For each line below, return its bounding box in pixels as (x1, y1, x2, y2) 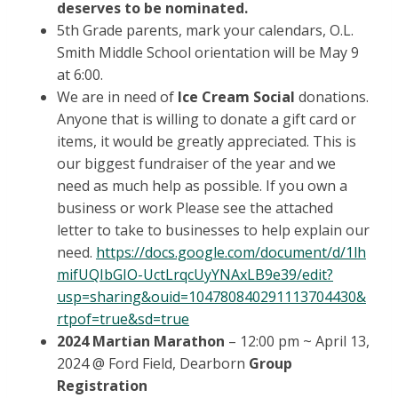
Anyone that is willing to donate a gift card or (57, 109, 356, 130)
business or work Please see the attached (57, 198, 333, 219)
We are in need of (57, 87, 178, 107)
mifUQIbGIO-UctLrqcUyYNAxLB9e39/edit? (57, 265, 333, 285)
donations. (295, 87, 369, 107)
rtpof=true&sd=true (57, 309, 189, 330)
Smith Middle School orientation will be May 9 (57, 43, 359, 63)
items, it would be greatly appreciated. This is (57, 131, 356, 152)
